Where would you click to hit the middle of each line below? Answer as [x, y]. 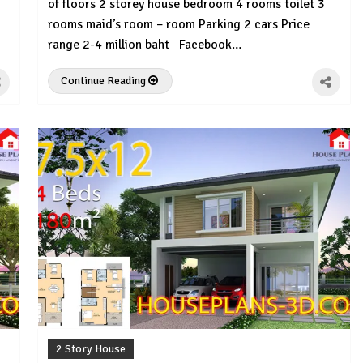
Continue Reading [105, 80]
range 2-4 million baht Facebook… [145, 44]
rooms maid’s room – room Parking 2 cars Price [179, 24]
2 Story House [91, 349]
